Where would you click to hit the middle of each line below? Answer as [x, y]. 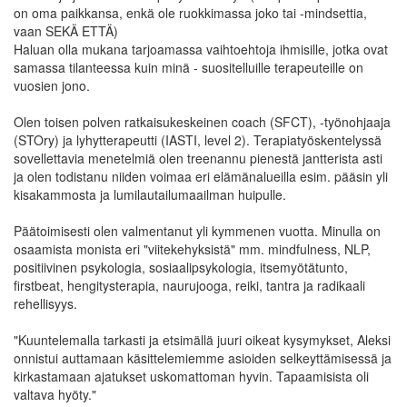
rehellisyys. [45, 303]
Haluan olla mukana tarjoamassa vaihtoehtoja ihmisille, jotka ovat [201, 49]
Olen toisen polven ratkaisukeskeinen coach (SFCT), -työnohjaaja [202, 121]
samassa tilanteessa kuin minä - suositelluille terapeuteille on [189, 67]
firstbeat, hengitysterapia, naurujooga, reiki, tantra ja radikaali [189, 285]
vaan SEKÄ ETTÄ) [66, 30]
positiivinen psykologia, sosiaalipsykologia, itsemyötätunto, [181, 267]
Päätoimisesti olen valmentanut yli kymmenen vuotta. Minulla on [197, 230]
